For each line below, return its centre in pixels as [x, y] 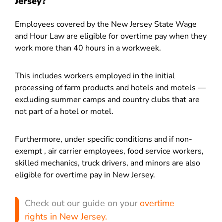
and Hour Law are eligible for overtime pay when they [111, 36]
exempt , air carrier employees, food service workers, [109, 151]
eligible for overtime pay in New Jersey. [85, 175]
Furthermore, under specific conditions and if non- [104, 139]
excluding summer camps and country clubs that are [107, 100]
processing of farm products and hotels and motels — [110, 88]
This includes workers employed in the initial [95, 76]
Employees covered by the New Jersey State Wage [106, 24]
